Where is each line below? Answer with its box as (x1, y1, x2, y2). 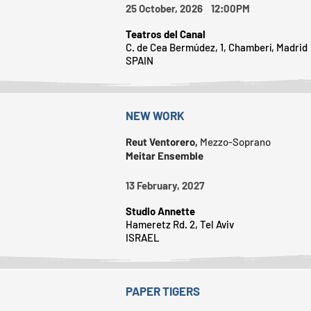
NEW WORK (126, 108, 185, 122)
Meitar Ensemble (126, 149, 203, 162)
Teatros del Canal (126, 27, 205, 40)
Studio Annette (126, 204, 195, 217)
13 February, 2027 (126, 178, 219, 192)
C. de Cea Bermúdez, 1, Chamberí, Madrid (126, 40, 308, 53)
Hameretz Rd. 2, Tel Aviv (126, 217, 234, 230)
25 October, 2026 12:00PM (126, 1, 260, 15)
